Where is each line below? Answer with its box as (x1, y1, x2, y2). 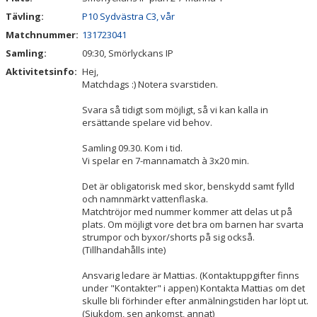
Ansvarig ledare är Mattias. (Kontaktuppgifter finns (82, 269, 299, 282)
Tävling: (6, 10, 44, 23)
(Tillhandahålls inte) (82, 243, 166, 256)
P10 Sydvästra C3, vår (82, 10, 175, 23)
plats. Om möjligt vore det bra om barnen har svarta (82, 218, 304, 231)
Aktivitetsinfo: (6, 65, 79, 78)
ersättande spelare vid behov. (82, 116, 212, 129)
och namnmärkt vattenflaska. (82, 192, 208, 205)
